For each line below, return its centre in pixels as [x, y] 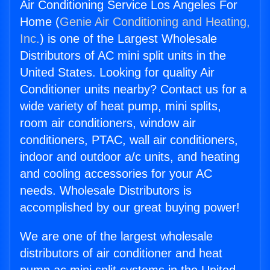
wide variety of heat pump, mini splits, [121, 106]
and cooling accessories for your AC [116, 174]
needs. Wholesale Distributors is [106, 191]
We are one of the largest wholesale [116, 237]
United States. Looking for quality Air [117, 73]
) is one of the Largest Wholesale [128, 39]
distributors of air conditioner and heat [121, 253]
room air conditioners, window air [108, 123]
